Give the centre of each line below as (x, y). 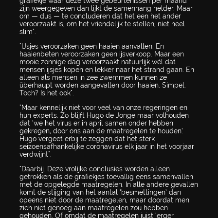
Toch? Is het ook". (47, 93)
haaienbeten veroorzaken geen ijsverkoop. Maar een (102, 54)
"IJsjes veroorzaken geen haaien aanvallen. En (92, 46)
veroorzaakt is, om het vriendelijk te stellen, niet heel (102, 24)
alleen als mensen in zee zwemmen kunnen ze (93, 78)
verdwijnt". (36, 154)
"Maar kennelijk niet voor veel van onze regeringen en (103, 108)
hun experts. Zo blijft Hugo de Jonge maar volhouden (104, 116)
